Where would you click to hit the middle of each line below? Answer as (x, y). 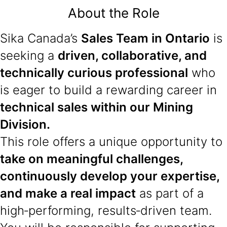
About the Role (113, 13)
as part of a (170, 193)
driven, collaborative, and (132, 55)
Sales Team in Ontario (145, 38)
